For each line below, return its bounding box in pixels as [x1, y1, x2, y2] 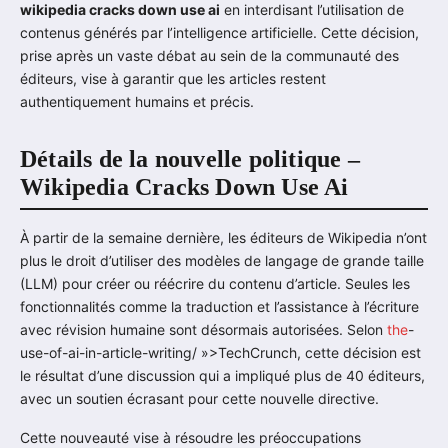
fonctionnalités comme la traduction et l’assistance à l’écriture [20, 297, 419, 315]
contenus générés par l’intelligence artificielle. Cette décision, [20, 24, 419, 42]
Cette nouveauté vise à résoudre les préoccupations [20, 428, 361, 446]
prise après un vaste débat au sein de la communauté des [20, 47, 399, 65]
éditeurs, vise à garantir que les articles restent [20, 70, 326, 88]
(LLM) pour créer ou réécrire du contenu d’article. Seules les [20, 274, 410, 292]
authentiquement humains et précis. [20, 93, 254, 111]
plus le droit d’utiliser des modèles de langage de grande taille [20, 251, 424, 269]
